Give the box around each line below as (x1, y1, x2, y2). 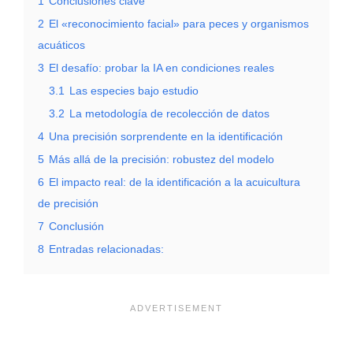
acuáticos (38, 38, 85, 51)
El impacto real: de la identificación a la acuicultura (49, 175, 300, 188)
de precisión (38, 196, 98, 210)
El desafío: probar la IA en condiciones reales (49, 61, 274, 74)
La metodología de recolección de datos (69, 106, 269, 120)
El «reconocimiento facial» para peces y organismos (49, 17, 309, 30)
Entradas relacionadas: (49, 242, 164, 255)
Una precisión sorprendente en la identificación (49, 129, 283, 143)
